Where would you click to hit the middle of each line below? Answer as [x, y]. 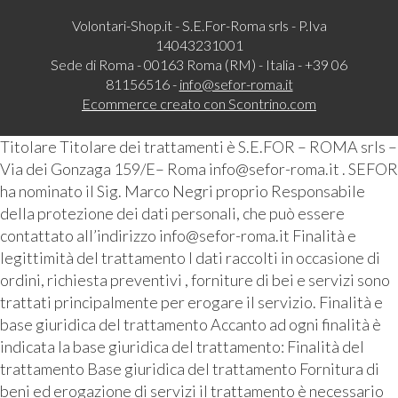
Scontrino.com [272, 104]
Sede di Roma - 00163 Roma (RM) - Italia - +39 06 [199, 65]
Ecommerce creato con [155, 104]
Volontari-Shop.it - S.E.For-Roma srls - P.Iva [199, 26]
